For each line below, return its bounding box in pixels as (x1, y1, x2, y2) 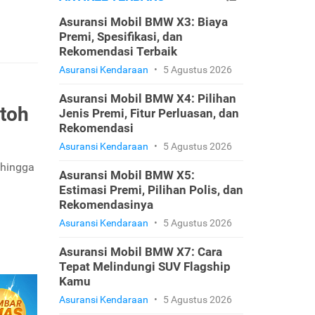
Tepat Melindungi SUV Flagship (58, 259, 231, 274)
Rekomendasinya (58, 198, 153, 212)
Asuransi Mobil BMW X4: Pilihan (58, 91, 236, 105)
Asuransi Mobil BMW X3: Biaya (58, 15, 228, 29)
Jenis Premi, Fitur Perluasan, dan (58, 106, 239, 120)
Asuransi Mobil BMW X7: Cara (58, 245, 222, 259)
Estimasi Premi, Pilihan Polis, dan (58, 183, 243, 197)
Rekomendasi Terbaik (58, 44, 177, 58)
